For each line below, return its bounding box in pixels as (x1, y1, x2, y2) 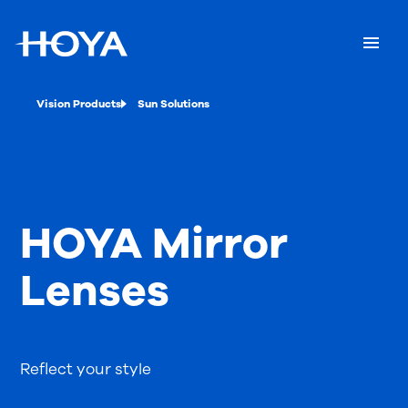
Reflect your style (20, 359, 152, 380)
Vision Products (36, 97, 121, 111)
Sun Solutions (138, 97, 209, 111)
